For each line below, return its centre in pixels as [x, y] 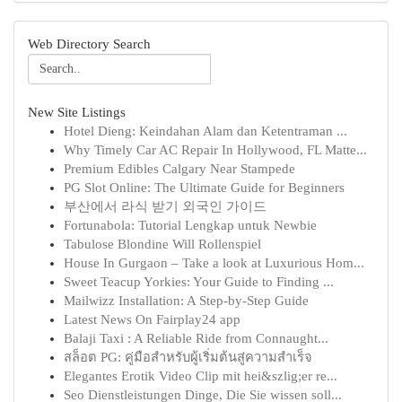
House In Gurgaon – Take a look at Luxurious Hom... [214, 263]
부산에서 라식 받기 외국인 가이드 [165, 206]
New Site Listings [77, 112]
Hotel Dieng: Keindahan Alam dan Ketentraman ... [205, 131]
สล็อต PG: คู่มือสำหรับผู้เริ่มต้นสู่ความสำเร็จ [188, 357]
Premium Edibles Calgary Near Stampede [179, 169]
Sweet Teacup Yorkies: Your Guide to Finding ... [199, 282]
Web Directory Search [89, 44]
